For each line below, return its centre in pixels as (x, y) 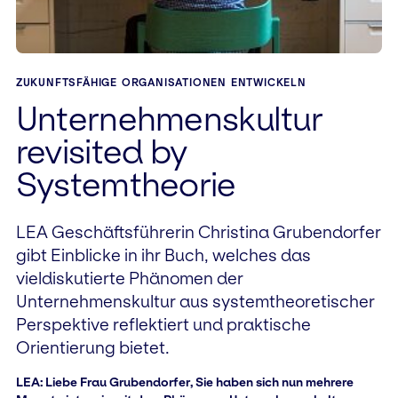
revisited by (101, 151)
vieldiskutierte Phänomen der (129, 278)
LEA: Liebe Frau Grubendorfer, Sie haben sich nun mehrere (184, 382)
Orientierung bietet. (92, 347)
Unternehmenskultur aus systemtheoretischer (195, 301)
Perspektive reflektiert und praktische (163, 324)
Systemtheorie (126, 184)
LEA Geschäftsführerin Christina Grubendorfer (198, 232)
